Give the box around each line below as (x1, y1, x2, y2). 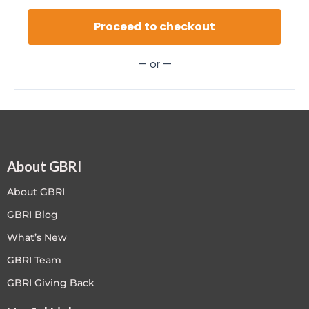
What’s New (7, 230, 67, 243)
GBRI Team (7, 253, 61, 266)
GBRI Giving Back (7, 276, 94, 289)
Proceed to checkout (94, 18, 215, 34)
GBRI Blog (7, 208, 58, 221)
